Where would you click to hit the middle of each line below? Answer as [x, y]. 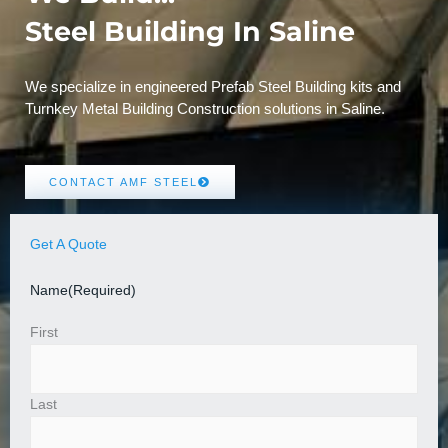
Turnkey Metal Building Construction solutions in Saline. [205, 108]
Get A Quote [68, 244]
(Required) [102, 290]
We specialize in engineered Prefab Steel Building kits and [213, 86]
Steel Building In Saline [190, 31]
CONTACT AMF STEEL [123, 181]
